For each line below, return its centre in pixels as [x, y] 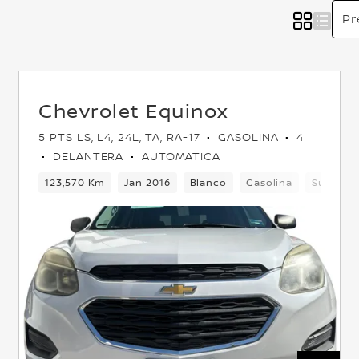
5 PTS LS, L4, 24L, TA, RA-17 [121, 137]
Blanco [208, 182]
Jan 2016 [147, 182]
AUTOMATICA [179, 156]
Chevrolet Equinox [134, 110]
